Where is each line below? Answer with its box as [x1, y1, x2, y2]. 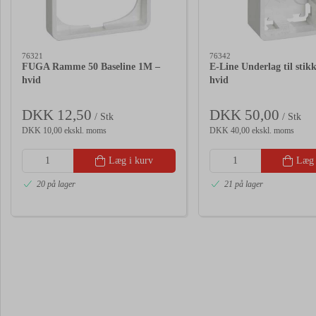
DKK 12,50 [22, 106, 92, 123]
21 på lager [224, 179, 263, 190]
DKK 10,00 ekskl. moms [22, 125, 107, 135]
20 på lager [37, 179, 75, 190]
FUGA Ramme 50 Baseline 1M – [22, 61, 160, 73]
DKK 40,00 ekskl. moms [209, 125, 294, 135]
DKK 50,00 [209, 106, 279, 123]
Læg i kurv [109, 154, 154, 166]
